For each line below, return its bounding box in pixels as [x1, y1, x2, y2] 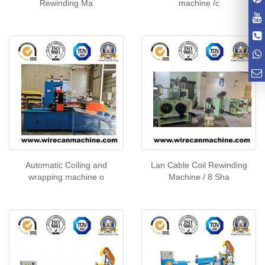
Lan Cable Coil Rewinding [150, 160, 247, 170]
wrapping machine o [28, 172, 104, 182]
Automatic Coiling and [25, 160, 107, 170]
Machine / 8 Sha [168, 172, 230, 182]
